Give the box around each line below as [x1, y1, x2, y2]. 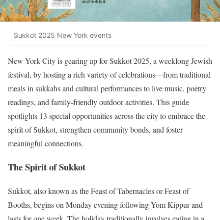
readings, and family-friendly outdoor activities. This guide [8, 96, 189, 107]
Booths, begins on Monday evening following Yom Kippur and [8, 199, 203, 210]
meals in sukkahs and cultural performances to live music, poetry [8, 82, 206, 93]
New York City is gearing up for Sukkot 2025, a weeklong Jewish [8, 55, 212, 66]
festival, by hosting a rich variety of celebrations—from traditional [8, 69, 211, 80]
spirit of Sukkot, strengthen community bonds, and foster [8, 124, 183, 135]
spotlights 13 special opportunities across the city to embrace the [8, 110, 205, 121]
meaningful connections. [8, 137, 83, 148]
